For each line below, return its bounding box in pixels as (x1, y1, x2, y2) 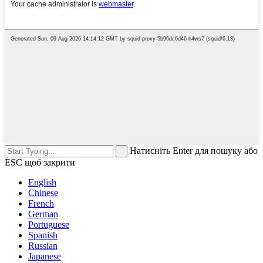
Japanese (28, 251, 61, 262)
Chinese (28, 188, 58, 198)
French (28, 198, 54, 209)
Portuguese (28, 220, 69, 230)
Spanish (28, 230, 58, 241)
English (28, 177, 56, 188)
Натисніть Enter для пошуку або (130, 146, 258, 156)
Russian (28, 241, 58, 251)
